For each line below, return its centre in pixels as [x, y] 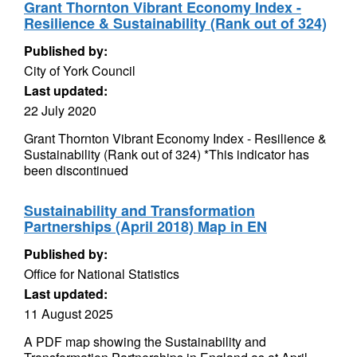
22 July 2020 [60, 110]
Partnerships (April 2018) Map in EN [145, 226]
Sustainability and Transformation [139, 210]
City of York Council [80, 71]
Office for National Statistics [102, 274]
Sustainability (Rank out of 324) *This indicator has [167, 154]
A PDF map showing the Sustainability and [145, 341]
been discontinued [76, 170]
